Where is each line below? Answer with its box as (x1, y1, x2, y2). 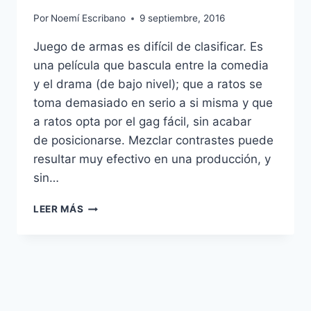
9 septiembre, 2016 (140, 12, 226, 24)
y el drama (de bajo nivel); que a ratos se (33, 77, 262, 92)
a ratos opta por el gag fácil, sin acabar (33, 115, 251, 129)
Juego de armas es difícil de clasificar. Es (33, 40, 263, 54)
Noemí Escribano (51, 12, 126, 24)
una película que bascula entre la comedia (33, 58, 269, 73)
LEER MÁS (33, 203, 84, 215)
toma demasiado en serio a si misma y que (33, 96, 273, 110)
